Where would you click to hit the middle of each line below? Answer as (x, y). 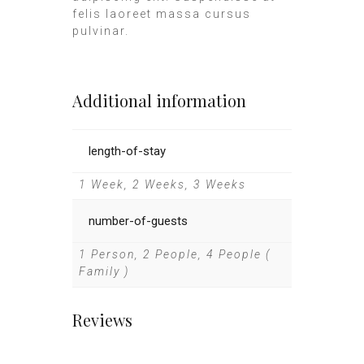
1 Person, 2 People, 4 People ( (174, 254)
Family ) (104, 271)
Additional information (159, 100)
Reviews (102, 320)
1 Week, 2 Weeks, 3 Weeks (162, 184)
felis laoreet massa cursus (162, 14)
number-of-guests (138, 221)
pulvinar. (101, 31)
